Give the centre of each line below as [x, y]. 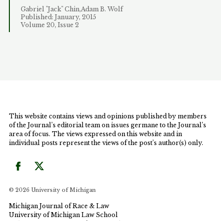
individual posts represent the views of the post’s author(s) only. [106, 143]
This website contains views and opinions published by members [108, 116]
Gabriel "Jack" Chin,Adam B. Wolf [72, 9]
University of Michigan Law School [64, 215]
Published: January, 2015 [58, 17]
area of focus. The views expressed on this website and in [96, 134]
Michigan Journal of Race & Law [59, 206]
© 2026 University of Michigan [53, 190]
